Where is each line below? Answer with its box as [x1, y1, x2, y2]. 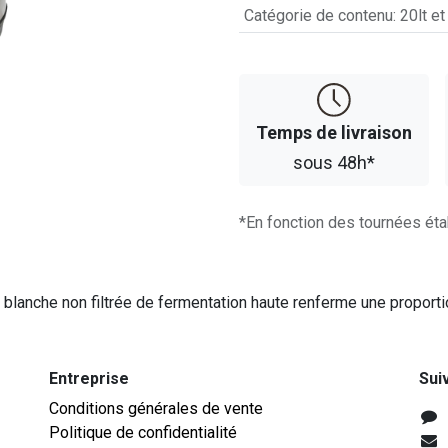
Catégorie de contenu [243, 6, 393, 25]
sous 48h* [293, 152, 375, 174]
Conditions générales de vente [49, 399, 263, 419]
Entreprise [49, 369, 129, 389]
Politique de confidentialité [49, 423, 237, 443]
